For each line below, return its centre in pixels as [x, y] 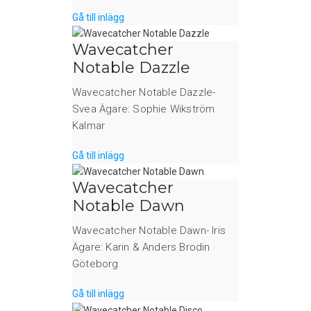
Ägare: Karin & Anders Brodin [141, 247]
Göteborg [95, 264]
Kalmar [89, 126]
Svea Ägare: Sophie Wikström [144, 109]
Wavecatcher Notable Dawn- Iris [149, 231]
